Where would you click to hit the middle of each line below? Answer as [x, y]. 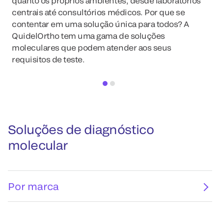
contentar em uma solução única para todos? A [100, 24]
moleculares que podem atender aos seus [92, 47]
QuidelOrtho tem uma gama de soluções [88, 36]
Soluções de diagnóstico [81, 129]
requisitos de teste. [49, 59]
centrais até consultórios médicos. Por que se [98, 12]
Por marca [33, 186]
